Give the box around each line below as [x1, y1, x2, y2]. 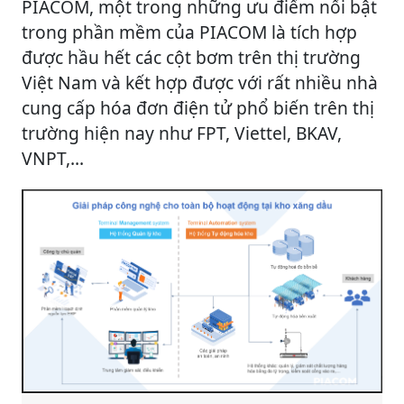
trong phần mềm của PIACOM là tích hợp [22, 20, 357, 45]
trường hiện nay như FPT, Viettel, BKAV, [22, 121, 342, 146]
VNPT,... [22, 146, 84, 171]
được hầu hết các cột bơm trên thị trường [22, 45, 361, 70]
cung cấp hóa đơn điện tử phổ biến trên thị [22, 96, 374, 121]
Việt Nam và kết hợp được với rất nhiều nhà [22, 70, 378, 96]
